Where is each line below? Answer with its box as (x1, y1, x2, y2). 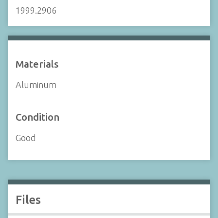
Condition (16, 111, 59, 123)
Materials (16, 58, 58, 70)
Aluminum (16, 79, 56, 90)
